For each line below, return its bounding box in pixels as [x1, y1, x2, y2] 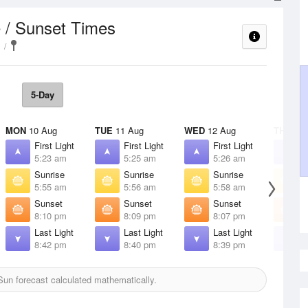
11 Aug [113, 124, 144, 137]
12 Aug [205, 124, 236, 137]
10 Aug [26, 124, 57, 137]
